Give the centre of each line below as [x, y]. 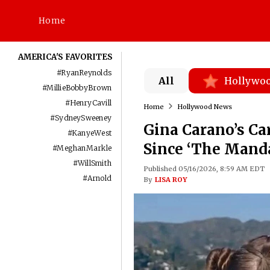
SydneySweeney [83, 118]
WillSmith [95, 163]
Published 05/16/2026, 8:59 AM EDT [204, 169]
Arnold [99, 178]
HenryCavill [91, 103]
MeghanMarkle [84, 148]
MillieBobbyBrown [79, 88]
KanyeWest [92, 133]
